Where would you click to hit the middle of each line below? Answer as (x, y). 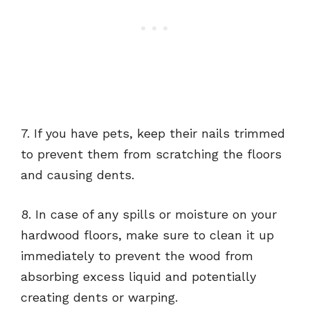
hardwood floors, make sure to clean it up (147, 235)
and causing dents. (77, 175)
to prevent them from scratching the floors (151, 154)
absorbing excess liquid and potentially (138, 277)
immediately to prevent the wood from (137, 256)
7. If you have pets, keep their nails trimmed (153, 134)
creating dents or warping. (99, 298)
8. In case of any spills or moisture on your (149, 215)
